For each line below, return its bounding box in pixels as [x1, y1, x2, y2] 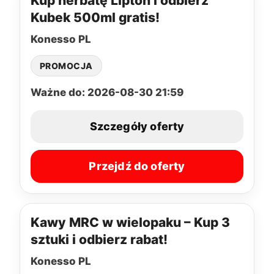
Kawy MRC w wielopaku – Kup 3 [31, 214, 230, 230]
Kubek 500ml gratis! [31, 9, 160, 25]
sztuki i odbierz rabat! [31, 231, 168, 247]
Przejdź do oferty [89, 160, 185, 173]
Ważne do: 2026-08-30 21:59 [31, 86, 183, 98]
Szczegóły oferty [89, 120, 185, 133]
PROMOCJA [40, 60, 93, 71]
